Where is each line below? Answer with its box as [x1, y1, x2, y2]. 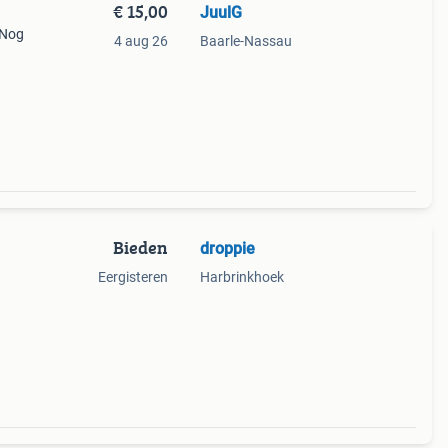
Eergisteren [97, 269, 168, 285]
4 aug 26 [113, 33, 168, 49]
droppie [199, 239, 255, 258]
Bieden [112, 234, 168, 261]
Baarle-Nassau [199, 33, 292, 49]
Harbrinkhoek [199, 269, 284, 285]
